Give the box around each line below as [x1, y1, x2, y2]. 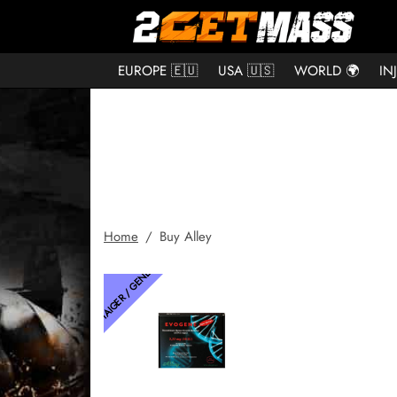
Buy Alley [155, 227, 212, 247]
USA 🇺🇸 [218, 60, 274, 81]
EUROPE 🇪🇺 [118, 60, 198, 81]
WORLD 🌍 [294, 60, 359, 81]
